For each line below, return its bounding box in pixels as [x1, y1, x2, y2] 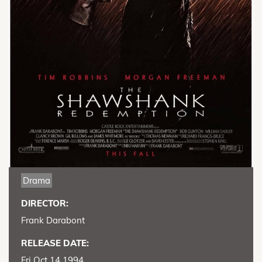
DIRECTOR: [21, 197, 68, 209]
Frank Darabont [21, 214, 85, 226]
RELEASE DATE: [21, 237, 89, 249]
